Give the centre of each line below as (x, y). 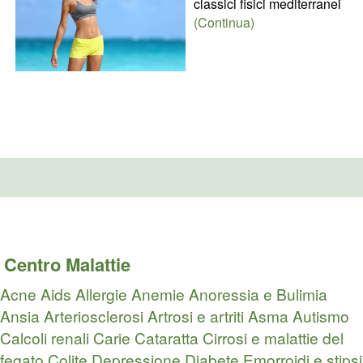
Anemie (158, 294)
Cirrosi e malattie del (273, 338)
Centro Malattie (67, 265)
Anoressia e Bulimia (258, 294)
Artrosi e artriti (196, 316)
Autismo (321, 316)
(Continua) (224, 22)
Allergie (101, 294)
